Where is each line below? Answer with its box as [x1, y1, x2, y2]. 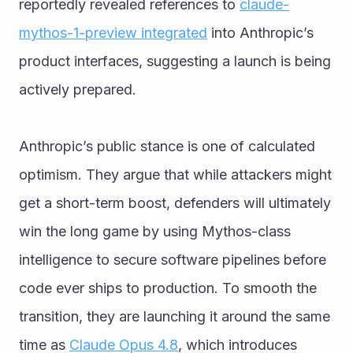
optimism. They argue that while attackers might [19, 165, 332, 183]
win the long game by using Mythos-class [19, 222, 291, 240]
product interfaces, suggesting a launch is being [19, 52, 331, 69]
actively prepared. [19, 80, 136, 98]
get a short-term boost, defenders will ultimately [19, 194, 331, 211]
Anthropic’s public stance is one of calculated [19, 137, 315, 154]
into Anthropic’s [207, 24, 314, 41]
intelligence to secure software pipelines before [19, 251, 326, 268]
